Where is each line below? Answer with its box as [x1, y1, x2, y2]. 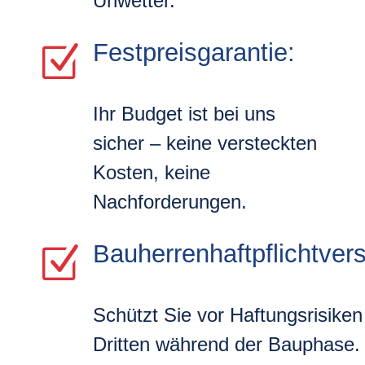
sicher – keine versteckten [92, 131, 317, 154]
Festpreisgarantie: [92, 37, 295, 67]
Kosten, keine [92, 161, 210, 183]
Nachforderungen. [92, 190, 247, 213]
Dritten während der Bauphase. [92, 332, 360, 355]
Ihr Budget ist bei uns [92, 102, 275, 125]
